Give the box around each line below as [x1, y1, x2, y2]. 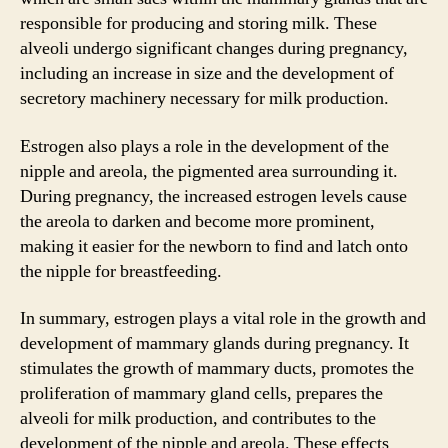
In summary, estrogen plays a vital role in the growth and [20, 307, 426, 330]
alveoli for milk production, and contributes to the [20, 407, 376, 430]
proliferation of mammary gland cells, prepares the [20, 382, 383, 405]
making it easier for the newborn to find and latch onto [20, 234, 408, 258]
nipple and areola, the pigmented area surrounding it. [20, 159, 398, 183]
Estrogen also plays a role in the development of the [20, 134, 389, 158]
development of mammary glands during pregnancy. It [20, 332, 409, 355]
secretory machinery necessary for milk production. [20, 87, 389, 110]
